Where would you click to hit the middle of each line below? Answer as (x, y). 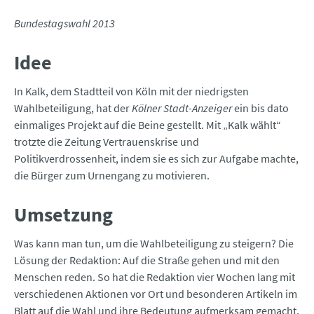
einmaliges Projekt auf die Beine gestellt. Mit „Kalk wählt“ (148, 125)
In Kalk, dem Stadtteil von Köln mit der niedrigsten (131, 91)
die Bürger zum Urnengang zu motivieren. (112, 176)
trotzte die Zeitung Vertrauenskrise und (107, 142)
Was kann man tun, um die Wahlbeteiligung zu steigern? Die (154, 244)
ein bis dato (260, 108)
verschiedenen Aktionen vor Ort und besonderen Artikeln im (156, 294)
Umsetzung (63, 215)
